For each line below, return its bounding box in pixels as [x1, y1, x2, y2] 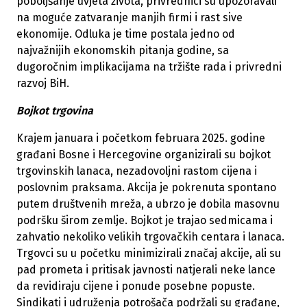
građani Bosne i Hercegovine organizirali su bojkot [16, 148, 271, 162]
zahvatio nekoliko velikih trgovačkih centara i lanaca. [16, 230, 284, 244]
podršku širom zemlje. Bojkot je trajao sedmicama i [16, 214, 273, 228]
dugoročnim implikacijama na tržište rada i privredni [16, 60, 282, 74]
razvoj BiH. [16, 77, 69, 90]
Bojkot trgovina [16, 104, 93, 118]
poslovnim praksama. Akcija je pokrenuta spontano [16, 181, 276, 195]
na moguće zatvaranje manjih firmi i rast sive [16, 11, 243, 25]
